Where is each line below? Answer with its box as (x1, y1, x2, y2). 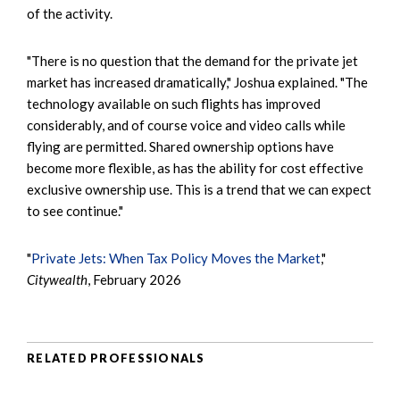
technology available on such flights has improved (27, 95, 321, 112)
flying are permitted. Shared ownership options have (27, 137, 334, 154)
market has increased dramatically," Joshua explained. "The (27, 73, 368, 90)
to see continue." (27, 202, 123, 219)
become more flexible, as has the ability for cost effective (27, 159, 363, 176)
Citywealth (27, 271, 87, 287)
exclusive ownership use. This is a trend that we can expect (27, 180, 371, 197)
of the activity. (27, 4, 112, 21)
